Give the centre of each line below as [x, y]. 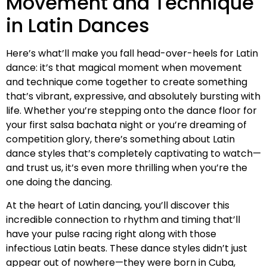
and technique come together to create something [127, 82]
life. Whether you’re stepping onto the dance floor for [131, 111]
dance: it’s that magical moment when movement [124, 68]
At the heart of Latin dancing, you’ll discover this [118, 205]
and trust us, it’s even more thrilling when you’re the [127, 168]
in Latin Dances [78, 26]
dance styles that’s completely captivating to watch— [133, 154]
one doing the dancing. [59, 182]
